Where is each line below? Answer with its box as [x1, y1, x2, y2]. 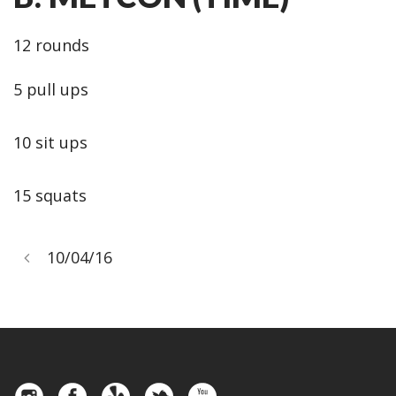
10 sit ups [13, 132, 88, 153]
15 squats [13, 185, 87, 206]
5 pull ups [13, 79, 88, 100]
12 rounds [13, 34, 89, 56]
